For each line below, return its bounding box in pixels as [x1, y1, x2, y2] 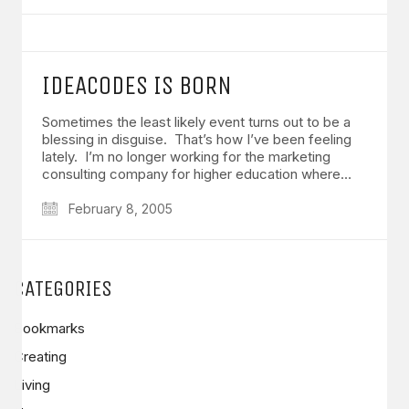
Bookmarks [14, 319, 85, 337]
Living [14, 375, 50, 393]
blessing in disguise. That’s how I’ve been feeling [42, 130, 351, 148]
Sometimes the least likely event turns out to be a [42, 112, 351, 131]
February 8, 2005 [65, 200, 173, 216]
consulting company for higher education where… [42, 164, 351, 183]
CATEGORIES [14, 275, 112, 301]
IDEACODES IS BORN [42, 69, 232, 100]
